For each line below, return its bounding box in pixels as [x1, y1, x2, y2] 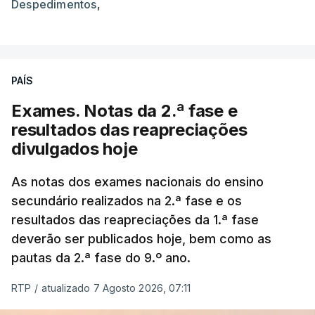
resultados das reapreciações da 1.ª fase [11, 212, 259, 227]
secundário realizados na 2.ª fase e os [11, 193, 242, 208]
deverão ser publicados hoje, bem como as [11, 231, 271, 246]
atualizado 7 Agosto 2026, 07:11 [41, 281, 191, 294]
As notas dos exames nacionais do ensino [11, 174, 264, 189]
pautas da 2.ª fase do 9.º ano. [11, 250, 191, 265]
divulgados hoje [11, 138, 138, 159]
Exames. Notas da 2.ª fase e [11, 100, 238, 121]
